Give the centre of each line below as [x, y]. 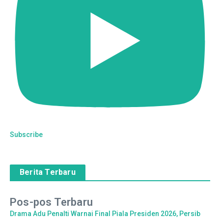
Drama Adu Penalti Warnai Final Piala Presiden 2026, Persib [105, 213]
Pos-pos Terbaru [51, 202]
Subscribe [26, 134]
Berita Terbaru [48, 172]
